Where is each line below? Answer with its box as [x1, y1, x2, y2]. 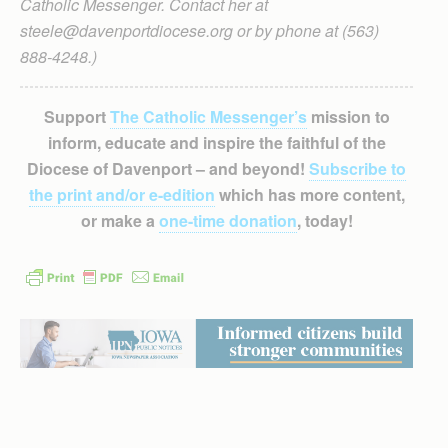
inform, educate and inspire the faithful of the [47, 131, 386, 154]
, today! [296, 209, 353, 232]
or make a [80, 209, 159, 232]
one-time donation [158, 209, 297, 232]
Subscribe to [309, 157, 406, 180]
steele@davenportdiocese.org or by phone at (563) [20, 19, 379, 42]
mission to [306, 105, 390, 128]
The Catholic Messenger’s [109, 105, 307, 128]
